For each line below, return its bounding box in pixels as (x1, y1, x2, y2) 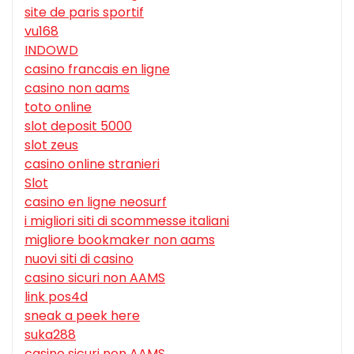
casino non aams (24, 79, 130, 98)
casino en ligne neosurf (24, 193, 167, 212)
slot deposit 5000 (24, 117, 132, 136)
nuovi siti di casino (24, 250, 134, 269)
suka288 (24, 326, 76, 345)
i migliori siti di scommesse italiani (24, 212, 229, 231)
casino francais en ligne (24, 60, 170, 79)
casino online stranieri (24, 155, 160, 174)
